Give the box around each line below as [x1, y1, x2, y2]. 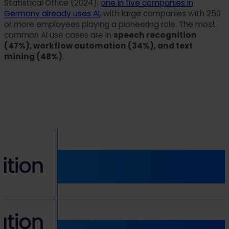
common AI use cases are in [4, 30, 113, 41]
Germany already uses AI [4, 8, 100, 19]
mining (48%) [4, 51, 62, 62]
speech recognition [113, 30, 197, 41]
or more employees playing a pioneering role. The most [4, 19, 216, 30]
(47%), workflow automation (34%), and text [4, 40, 193, 52]
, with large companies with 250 [100, 8, 221, 19]
